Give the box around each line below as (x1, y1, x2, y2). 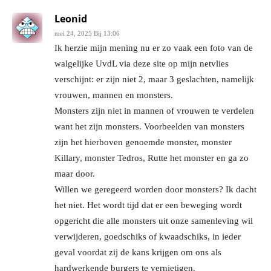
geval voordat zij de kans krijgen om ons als (54, 247, 221, 257)
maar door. (54, 168, 95, 178)
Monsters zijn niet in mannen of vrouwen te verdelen (54, 105, 254, 116)
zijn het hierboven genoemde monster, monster (54, 137, 232, 147)
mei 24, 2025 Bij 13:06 (54, 29, 120, 37)
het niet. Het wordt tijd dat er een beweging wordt (54, 200, 242, 210)
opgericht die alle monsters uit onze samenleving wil (54, 215, 253, 226)
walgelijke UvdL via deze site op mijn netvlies (54, 58, 229, 68)
